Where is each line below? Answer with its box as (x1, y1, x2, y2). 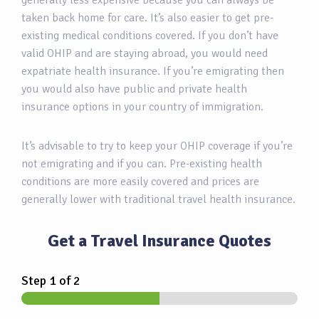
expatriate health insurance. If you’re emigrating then (21, 64, 284, 79)
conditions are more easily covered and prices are (21, 174, 259, 189)
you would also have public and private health (21, 82, 247, 97)
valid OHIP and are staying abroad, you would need (21, 46, 268, 61)
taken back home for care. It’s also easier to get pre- (21, 11, 273, 26)
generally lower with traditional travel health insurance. (21, 192, 296, 207)
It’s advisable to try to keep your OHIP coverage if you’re (21, 139, 293, 154)
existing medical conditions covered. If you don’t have (21, 28, 278, 43)
